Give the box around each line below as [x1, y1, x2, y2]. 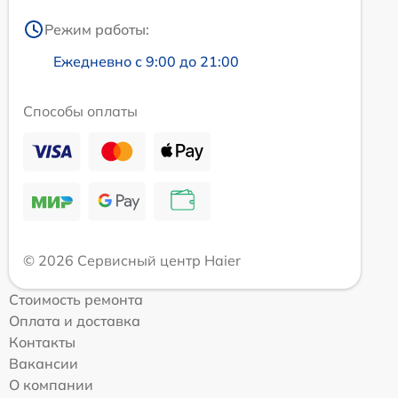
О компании [9, 376, 93, 394]
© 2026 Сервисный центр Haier [23, 251, 241, 270]
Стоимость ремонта [9, 291, 143, 309]
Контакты [9, 333, 76, 352]
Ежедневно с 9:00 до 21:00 [53, 52, 239, 71]
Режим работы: [44, 20, 149, 39]
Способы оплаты [23, 102, 138, 121]
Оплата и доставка [9, 312, 140, 330]
